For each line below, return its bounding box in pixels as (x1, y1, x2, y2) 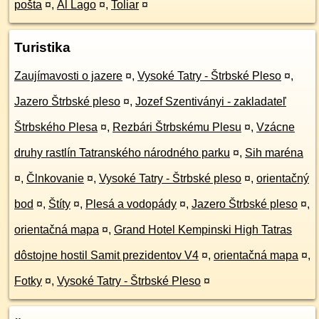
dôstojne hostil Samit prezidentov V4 (14, 249, 199, 261)
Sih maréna (245, 147, 303, 159)
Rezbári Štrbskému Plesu (113, 121, 241, 133)
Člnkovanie (26, 172, 84, 184)
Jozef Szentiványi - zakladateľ (135, 95, 286, 108)
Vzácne (256, 121, 295, 133)
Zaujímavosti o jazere (14, 70, 122, 82)
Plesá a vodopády (85, 198, 177, 210)
